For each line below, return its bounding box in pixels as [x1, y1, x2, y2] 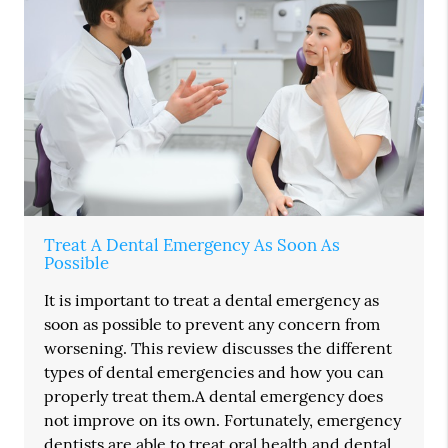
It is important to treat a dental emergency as [44, 290, 380, 311]
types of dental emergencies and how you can [44, 362, 385, 383]
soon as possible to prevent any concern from [44, 314, 381, 335]
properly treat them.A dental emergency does [44, 386, 384, 407]
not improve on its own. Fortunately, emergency [44, 410, 402, 431]
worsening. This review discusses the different [44, 338, 393, 359]
